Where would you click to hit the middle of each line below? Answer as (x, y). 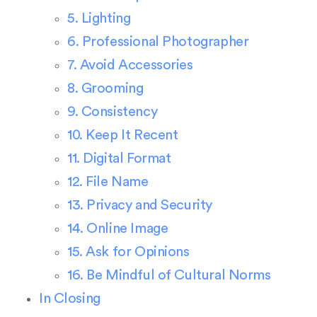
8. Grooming (105, 88)
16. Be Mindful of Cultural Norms (169, 275)
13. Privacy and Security (140, 205)
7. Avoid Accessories (130, 65)
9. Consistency (113, 111)
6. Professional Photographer (158, 41)
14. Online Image (118, 228)
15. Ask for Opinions (128, 252)
